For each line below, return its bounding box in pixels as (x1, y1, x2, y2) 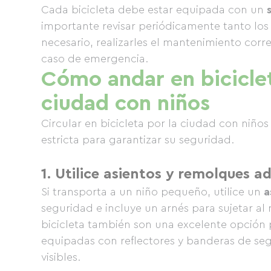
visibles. (41, 252, 80, 263)
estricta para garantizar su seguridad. (41, 134, 234, 145)
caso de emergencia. (41, 53, 148, 64)
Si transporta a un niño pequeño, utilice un (41, 186, 264, 197)
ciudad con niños (41, 93, 210, 114)
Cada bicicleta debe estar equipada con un (41, 4, 267, 15)
